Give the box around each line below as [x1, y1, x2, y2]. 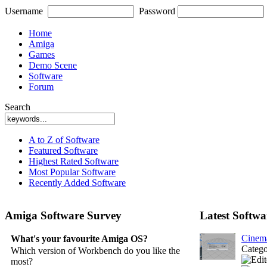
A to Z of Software [29, 135, 100, 145]
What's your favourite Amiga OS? [10, 234, 148, 244]
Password [139, 6, 175, 16]
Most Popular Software [29, 167, 116, 177]
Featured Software [29, 145, 98, 156]
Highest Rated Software [29, 156, 119, 166]
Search [5, 102, 30, 112]
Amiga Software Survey [5, 209, 122, 222]
